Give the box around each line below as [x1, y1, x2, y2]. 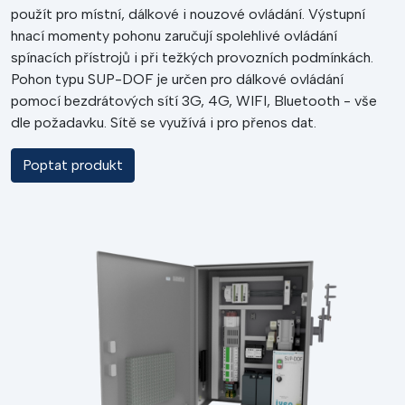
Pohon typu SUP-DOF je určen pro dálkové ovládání [11, 71, 344, 88]
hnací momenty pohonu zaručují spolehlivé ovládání [11, 27, 337, 44]
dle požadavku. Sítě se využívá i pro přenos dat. [11, 114, 320, 131]
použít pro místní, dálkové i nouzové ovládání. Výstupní [11, 5, 365, 23]
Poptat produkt [23, 156, 123, 174]
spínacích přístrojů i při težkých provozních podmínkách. [11, 49, 373, 66]
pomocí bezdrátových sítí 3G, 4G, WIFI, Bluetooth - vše [11, 92, 377, 109]
